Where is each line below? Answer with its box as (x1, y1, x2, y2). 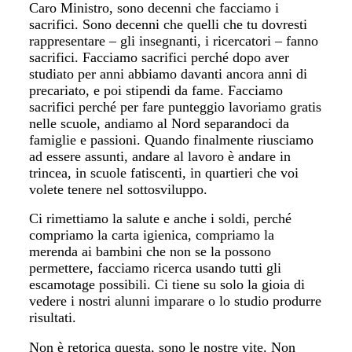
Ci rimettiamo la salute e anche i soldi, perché (29, 211, 292, 226)
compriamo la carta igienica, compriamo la (29, 227, 275, 243)
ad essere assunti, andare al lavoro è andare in (29, 148, 291, 164)
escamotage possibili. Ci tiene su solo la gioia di (29, 277, 306, 292)
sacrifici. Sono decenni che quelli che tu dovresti (29, 16, 308, 32)
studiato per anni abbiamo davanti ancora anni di (29, 65, 308, 82)
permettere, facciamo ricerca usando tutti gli (29, 260, 282, 276)
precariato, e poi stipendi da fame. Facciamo (29, 82, 284, 98)
